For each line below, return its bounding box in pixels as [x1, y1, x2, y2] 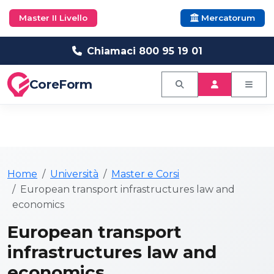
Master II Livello [19, 13, 87, 23]
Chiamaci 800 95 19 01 [86, 45, 202, 57]
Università [50, 168, 98, 180]
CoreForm [29, 77, 92, 92]
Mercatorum [199, 13, 255, 23]
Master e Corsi [111, 168, 179, 180]
